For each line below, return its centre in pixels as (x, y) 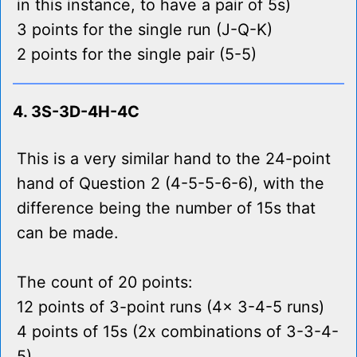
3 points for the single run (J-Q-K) (145, 30)
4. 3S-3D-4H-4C (76, 112)
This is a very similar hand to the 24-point (174, 159)
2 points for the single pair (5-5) (137, 55)
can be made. (67, 233)
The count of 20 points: (104, 282)
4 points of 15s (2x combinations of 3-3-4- (178, 332)
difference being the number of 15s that (166, 208)
